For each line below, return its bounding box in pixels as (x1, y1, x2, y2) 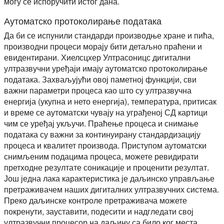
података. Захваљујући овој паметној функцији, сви (4, 73, 196, 85)
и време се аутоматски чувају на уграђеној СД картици (4, 106, 207, 118)
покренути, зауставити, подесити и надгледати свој (4, 205, 193, 217)
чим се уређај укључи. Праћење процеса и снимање (4, 117, 198, 129)
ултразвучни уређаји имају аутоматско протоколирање (4, 62, 207, 74)
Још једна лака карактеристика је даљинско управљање (4, 172, 214, 184)
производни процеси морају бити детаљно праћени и (4, 40, 202, 52)
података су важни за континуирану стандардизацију (4, 128, 200, 140)
